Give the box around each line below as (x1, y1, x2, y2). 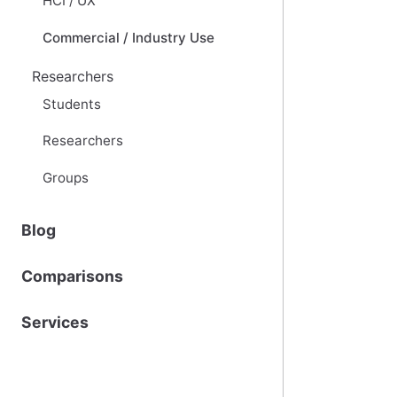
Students (43, 95, 101, 113)
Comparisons (21, 267, 123, 286)
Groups (43, 169, 89, 187)
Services (21, 313, 89, 332)
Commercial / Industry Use (43, 28, 214, 46)
